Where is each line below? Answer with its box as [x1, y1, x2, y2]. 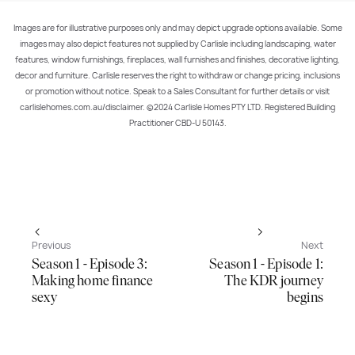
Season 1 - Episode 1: [209, 257, 323, 273]
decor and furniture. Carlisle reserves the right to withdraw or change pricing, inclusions [15, 70, 340, 81]
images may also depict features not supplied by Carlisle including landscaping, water [19, 38, 336, 49]
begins [286, 290, 323, 306]
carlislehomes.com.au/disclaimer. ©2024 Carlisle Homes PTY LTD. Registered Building [20, 101, 335, 113]
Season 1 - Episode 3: [32, 257, 147, 273]
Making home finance [32, 273, 154, 289]
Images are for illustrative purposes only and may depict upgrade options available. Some [13, 22, 342, 33]
